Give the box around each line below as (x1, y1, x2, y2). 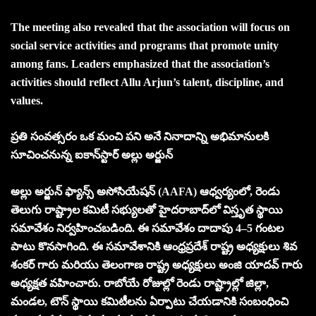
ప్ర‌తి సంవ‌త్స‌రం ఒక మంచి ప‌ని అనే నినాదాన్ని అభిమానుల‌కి (11, 130, 269, 142)
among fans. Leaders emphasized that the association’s (11, 57, 269, 70)
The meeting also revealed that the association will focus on (11, 20, 290, 33)
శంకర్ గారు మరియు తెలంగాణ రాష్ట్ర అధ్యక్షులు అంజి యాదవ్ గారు (11, 258, 303, 271)
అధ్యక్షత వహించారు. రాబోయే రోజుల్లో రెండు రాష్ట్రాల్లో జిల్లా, (11, 276, 269, 289)
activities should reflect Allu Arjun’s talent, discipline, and (11, 75, 284, 88)
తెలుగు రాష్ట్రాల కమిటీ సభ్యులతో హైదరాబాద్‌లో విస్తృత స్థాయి (11, 203, 283, 216)
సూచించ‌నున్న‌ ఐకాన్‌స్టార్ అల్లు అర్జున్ (11, 148, 173, 161)
